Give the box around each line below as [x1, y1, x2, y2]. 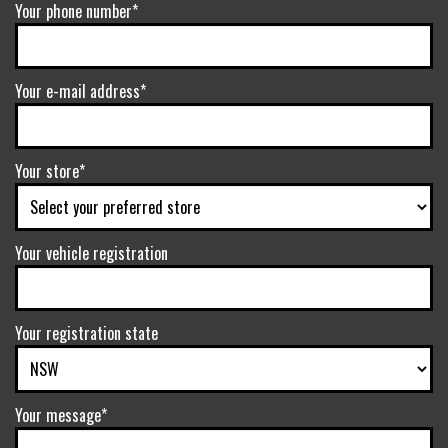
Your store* [15, 159, 85, 183]
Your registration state [15, 321, 158, 345]
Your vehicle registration [15, 241, 168, 265]
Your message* [15, 403, 107, 427]
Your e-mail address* [15, 79, 146, 103]
